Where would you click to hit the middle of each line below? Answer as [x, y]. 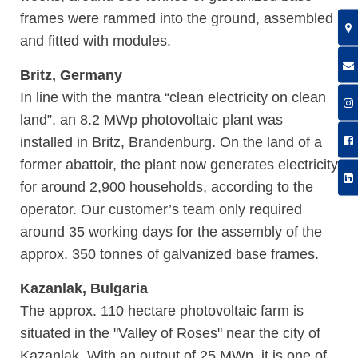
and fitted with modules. [95, 40]
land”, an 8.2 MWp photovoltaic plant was [151, 119]
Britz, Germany [71, 75]
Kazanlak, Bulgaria [84, 288]
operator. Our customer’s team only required [161, 209]
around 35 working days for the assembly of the [171, 231]
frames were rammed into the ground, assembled [177, 18]
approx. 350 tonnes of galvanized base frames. [169, 254]
